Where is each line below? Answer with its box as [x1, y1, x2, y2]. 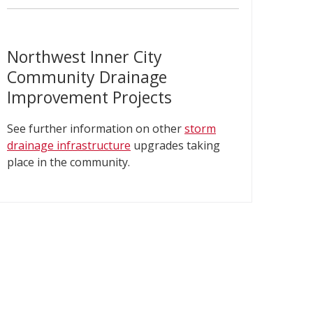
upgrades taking [131, 138, 220, 153]
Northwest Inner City [7, 45, 162, 68]
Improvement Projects [7, 86, 172, 108]
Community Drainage [7, 66, 167, 88]
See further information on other [7, 121, 184, 136]
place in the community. [7, 154, 130, 170]
